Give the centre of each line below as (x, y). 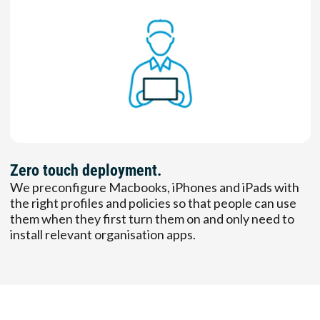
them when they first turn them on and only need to (152, 218)
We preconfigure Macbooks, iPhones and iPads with (154, 187)
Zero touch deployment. (85, 170)
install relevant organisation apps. (102, 234)
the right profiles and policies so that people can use (153, 202)
